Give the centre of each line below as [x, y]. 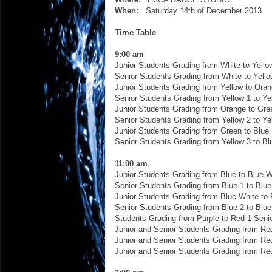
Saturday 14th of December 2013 [200, 10]
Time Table [135, 32]
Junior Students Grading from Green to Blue [192, 131]
